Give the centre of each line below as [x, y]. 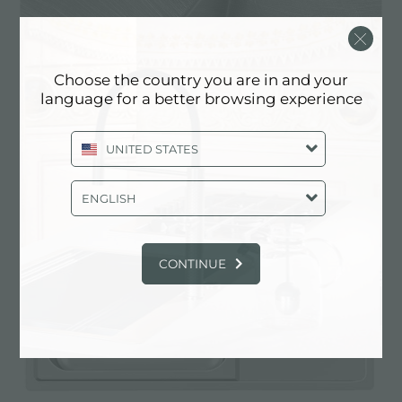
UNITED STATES [152, 149]
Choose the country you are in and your [201, 80]
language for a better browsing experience [201, 99]
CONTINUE [192, 264]
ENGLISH [109, 198]
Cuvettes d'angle [82, 110]
